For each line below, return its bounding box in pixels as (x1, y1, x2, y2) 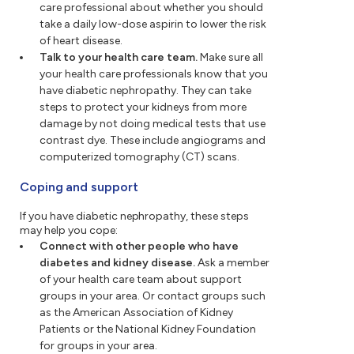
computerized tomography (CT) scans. (40, 150, 239, 164)
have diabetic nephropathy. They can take (40, 84, 251, 98)
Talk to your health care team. (40, 51, 198, 65)
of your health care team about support (40, 273, 242, 287)
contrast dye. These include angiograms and (40, 134, 265, 148)
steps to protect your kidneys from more (40, 100, 247, 115)
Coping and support (20, 179, 138, 195)
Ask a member (195, 256, 269, 270)
